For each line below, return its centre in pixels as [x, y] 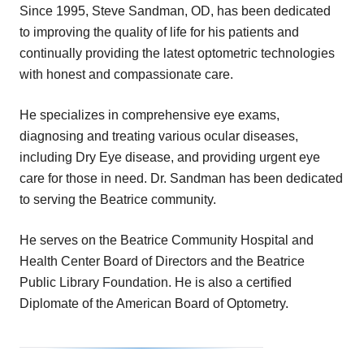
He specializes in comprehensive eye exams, [149, 115]
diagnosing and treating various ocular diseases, [159, 136]
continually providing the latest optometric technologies [177, 54]
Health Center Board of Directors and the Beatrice [162, 262]
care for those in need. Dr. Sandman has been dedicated [181, 179]
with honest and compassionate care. [126, 75]
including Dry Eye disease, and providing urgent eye [170, 158]
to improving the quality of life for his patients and [159, 32]
